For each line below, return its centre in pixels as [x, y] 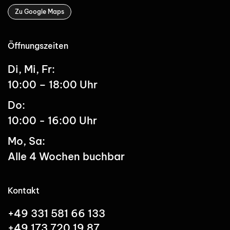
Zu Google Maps [40, 11]
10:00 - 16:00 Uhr [52, 120]
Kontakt [24, 190]
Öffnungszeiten [38, 45]
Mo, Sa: [26, 141]
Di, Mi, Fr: [31, 69]
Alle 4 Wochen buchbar [66, 156]
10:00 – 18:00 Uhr [53, 84]
